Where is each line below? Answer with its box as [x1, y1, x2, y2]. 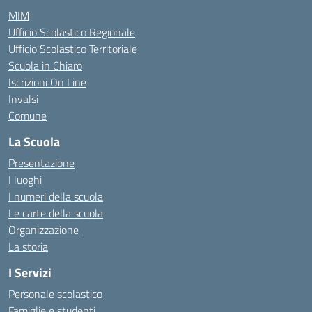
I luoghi [8, 171, 42, 188]
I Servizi [8, 263, 52, 282]
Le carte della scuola [8, 205, 103, 221]
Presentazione [8, 155, 75, 171]
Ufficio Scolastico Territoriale [8, 40, 137, 57]
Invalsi [8, 91, 38, 107]
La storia [8, 238, 48, 255]
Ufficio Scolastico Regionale [8, 24, 135, 40]
